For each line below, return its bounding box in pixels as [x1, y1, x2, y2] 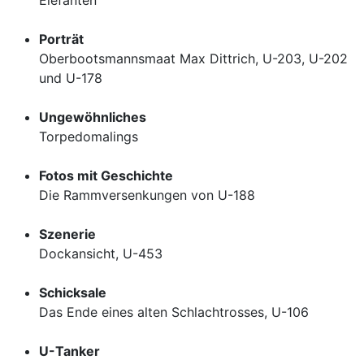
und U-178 [39, 70, 102, 86]
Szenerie [39, 226, 96, 242]
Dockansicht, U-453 [39, 245, 162, 262]
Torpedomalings [39, 128, 138, 145]
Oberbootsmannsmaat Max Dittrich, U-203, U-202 [39, 50, 348, 67]
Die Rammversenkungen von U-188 [39, 187, 255, 203]
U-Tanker [39, 343, 100, 359]
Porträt [39, 31, 84, 47]
